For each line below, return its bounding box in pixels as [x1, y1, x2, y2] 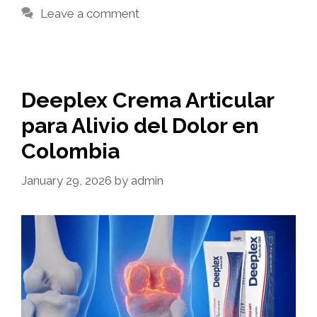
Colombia [21, 138, 120, 163]
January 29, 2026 [21, 173, 112, 188]
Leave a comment [40, 6, 140, 21]
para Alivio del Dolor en [21, 113, 259, 138]
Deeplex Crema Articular [21, 87, 274, 113]
